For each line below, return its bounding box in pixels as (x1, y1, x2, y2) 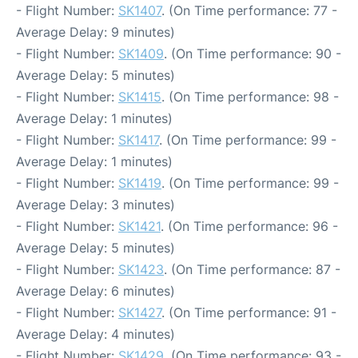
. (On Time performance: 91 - (161, 304, 336, 320)
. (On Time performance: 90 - (164, 46, 341, 62)
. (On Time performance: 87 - (164, 261, 340, 277)
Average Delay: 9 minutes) (16, 24, 175, 40)
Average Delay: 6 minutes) (16, 283, 175, 299)
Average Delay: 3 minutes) (16, 197, 175, 213)
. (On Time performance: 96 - (161, 218, 338, 234)
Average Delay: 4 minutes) (16, 326, 175, 342)
